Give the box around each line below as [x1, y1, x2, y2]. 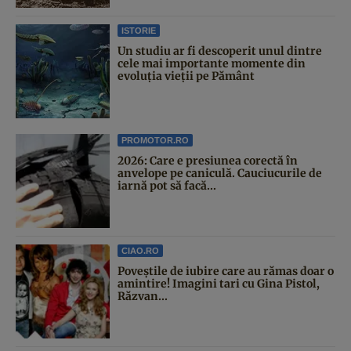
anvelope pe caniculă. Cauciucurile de [118, 165, 322, 180]
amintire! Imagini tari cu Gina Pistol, [118, 276, 320, 291]
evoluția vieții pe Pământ [118, 68, 255, 83]
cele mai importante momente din [118, 56, 306, 71]
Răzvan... [118, 288, 168, 303]
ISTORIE [121, 25, 156, 35]
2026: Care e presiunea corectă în [118, 153, 298, 168]
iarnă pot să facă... [118, 178, 216, 193]
